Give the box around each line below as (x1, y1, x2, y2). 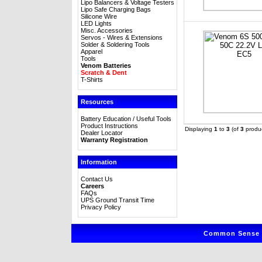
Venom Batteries (81, 62, 131, 69)
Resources (81, 98, 113, 105)
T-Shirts (81, 76, 103, 83)
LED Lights (81, 20, 112, 27)
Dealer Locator (81, 129, 123, 136)
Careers (81, 182, 104, 189)
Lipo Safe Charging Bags (81, 6, 151, 13)
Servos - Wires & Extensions (81, 34, 163, 41)
